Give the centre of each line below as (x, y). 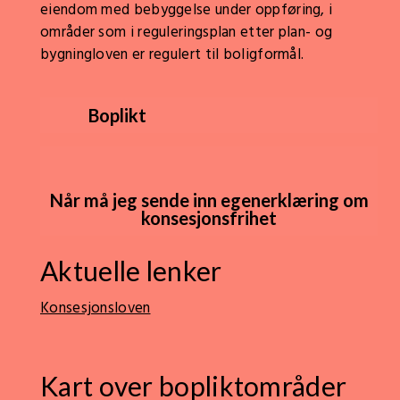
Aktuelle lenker (131, 271)
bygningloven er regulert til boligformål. (172, 55)
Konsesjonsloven (96, 308)
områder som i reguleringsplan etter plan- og (187, 33)
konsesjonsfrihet (209, 218)
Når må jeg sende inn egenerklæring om (209, 200)
